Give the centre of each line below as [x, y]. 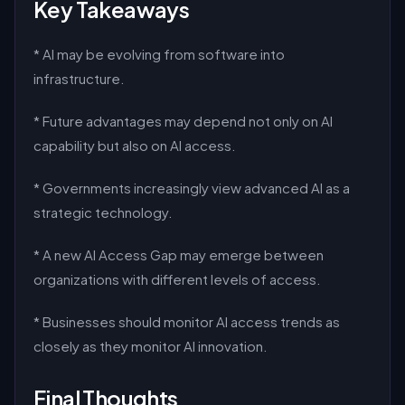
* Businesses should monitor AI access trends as [187, 321]
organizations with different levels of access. [177, 279]
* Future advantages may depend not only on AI [183, 121]
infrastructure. [79, 78]
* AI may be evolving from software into [159, 54]
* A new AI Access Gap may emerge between [179, 254]
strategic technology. [103, 212]
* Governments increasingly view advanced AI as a [192, 188]
